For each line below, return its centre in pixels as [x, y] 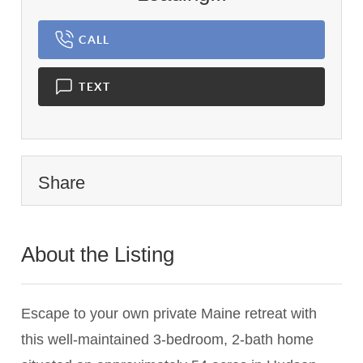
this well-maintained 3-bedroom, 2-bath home [168, 340]
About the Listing [101, 255]
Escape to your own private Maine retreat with [169, 314]
